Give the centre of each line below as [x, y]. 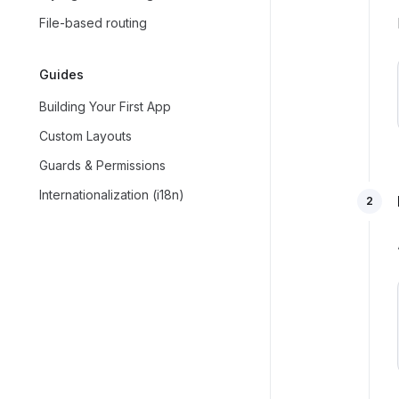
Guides [61, 74]
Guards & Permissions [102, 165]
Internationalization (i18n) [112, 195]
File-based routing [93, 23]
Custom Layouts [85, 136]
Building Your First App [105, 106]
